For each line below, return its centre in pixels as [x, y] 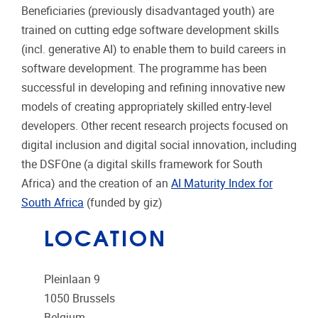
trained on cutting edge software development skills [150, 30]
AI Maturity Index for [222, 183]
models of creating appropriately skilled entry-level [147, 106]
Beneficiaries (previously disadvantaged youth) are [148, 11]
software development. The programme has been [144, 68]
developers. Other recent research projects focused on [155, 126]
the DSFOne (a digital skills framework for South [142, 164]
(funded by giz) [123, 202]
